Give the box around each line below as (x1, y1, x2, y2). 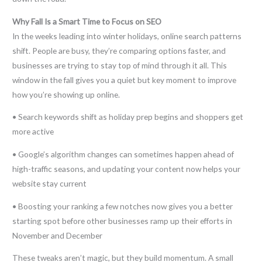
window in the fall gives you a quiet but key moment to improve (12, 74, 237, 85)
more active (12, 126, 54, 137)
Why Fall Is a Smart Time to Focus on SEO (12, 16, 162, 26)
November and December (12, 230, 103, 240)
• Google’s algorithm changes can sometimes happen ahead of (12, 149, 235, 159)
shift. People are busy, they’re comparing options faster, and (12, 45, 226, 56)
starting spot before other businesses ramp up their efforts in (12, 215, 233, 226)
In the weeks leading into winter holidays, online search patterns (12, 30, 242, 41)
